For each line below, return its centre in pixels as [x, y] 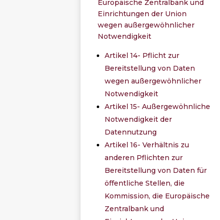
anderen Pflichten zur [144, 157]
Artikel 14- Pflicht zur [142, 55]
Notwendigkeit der [138, 119]
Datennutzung [131, 132]
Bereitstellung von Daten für [156, 170]
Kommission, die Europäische [157, 196]
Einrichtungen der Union [142, 14]
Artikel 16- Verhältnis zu [147, 145]
